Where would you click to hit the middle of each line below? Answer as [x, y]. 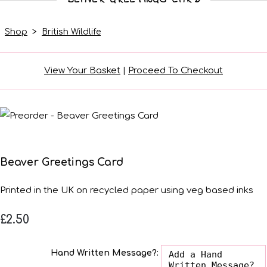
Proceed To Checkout [176, 70]
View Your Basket [82, 70]
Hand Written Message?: [105, 253]
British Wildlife [71, 32]
